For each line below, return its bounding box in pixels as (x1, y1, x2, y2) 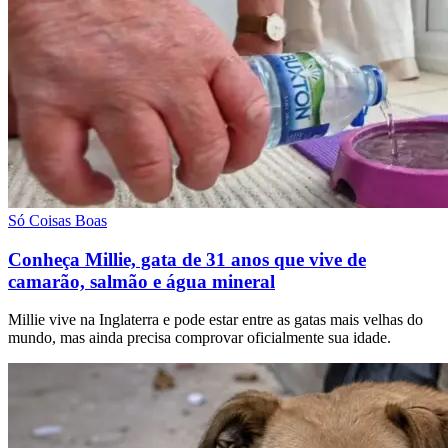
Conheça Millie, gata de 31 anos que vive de (8, 248, 366, 270)
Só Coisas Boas (8, 211, 107, 229)
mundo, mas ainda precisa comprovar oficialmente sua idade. (8, 329, 391, 347)
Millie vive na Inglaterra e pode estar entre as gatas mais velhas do (8, 311, 423, 329)
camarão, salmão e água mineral (8, 270, 275, 292)
